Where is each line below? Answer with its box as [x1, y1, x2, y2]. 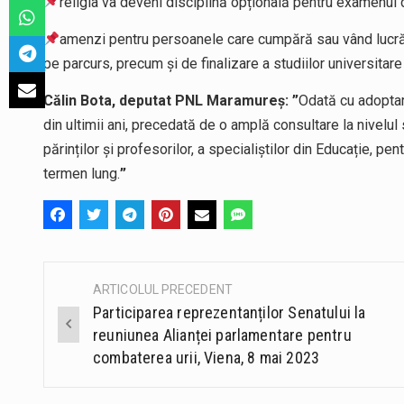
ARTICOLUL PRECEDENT [93, 282, 233, 298]
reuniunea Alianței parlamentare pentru [93, 326, 352, 345]
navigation [44, 317, 162, 346]
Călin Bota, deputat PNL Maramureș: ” [43, 92, 298, 110]
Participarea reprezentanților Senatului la [93, 303, 366, 323]
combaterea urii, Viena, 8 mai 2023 [93, 348, 320, 368]
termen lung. [43, 165, 120, 183]
